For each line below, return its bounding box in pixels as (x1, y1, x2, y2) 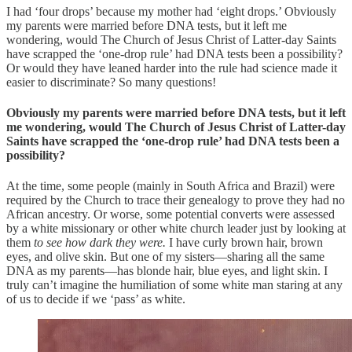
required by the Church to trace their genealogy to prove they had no (6, 193, 345, 207)
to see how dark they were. (31, 236, 166, 250)
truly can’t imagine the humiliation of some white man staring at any (6, 278, 343, 292)
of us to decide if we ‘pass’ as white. (6, 292, 185, 306)
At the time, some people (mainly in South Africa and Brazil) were (6, 179, 335, 193)
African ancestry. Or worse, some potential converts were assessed (6, 207, 335, 222)
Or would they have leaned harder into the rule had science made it (6, 60, 337, 75)
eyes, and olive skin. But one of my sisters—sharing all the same (6, 250, 324, 264)
